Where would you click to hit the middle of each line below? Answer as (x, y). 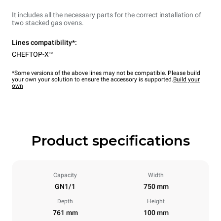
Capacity (65, 175)
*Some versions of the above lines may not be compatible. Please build (106, 73)
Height (156, 202)
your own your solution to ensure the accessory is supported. (92, 80)
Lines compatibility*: (44, 43)
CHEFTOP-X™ (33, 55)
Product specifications (110, 141)
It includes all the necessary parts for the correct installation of (107, 15)
